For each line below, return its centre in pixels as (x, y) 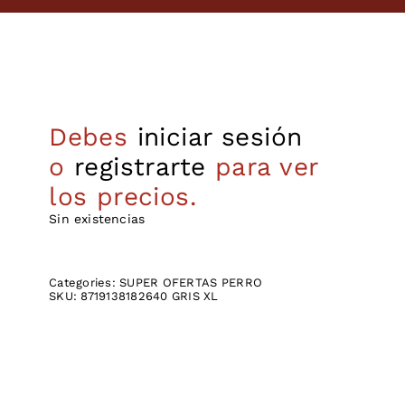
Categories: (85, 282)
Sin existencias (97, 218)
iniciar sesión (220, 137)
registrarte (140, 166)
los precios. (123, 196)
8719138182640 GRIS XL (150, 296)
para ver (262, 166)
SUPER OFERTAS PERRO (191, 282)
